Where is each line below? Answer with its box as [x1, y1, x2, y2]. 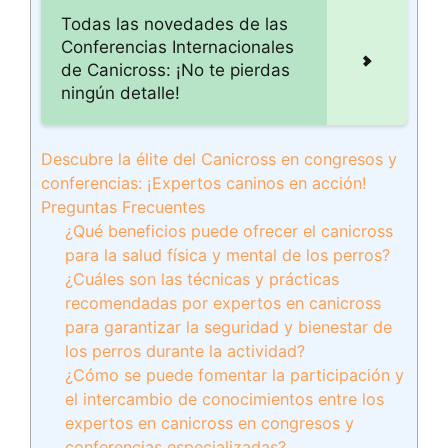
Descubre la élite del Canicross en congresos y [41, 149, 397, 169]
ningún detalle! [61, 83, 180, 103]
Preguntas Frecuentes [41, 197, 205, 217]
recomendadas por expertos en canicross [65, 293, 382, 313]
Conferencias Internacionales [61, 37, 294, 57]
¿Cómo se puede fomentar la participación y [65, 365, 405, 385]
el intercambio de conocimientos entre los [65, 389, 385, 409]
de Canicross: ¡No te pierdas [61, 60, 290, 80]
